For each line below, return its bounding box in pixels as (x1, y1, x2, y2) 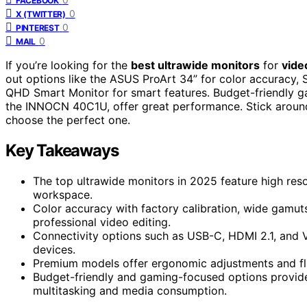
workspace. (33, 187, 93, 201)
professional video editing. (33, 214, 171, 229)
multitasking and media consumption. (33, 283, 227, 297)
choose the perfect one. (5, 112, 130, 127)
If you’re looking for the (5, 58, 131, 72)
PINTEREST (16, 22, 60, 33)
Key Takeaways (5, 140, 119, 160)
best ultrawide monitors (131, 58, 260, 72)
